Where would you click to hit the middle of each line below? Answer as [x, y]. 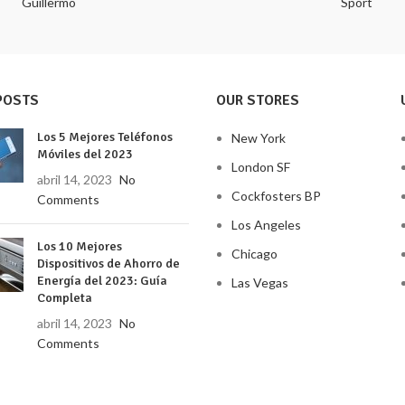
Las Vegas [260, 282]
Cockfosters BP [276, 195]
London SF [261, 166]
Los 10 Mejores [79, 246]
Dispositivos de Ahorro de [108, 263]
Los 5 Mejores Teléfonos [104, 137]
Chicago [254, 253]
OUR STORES [258, 100]
